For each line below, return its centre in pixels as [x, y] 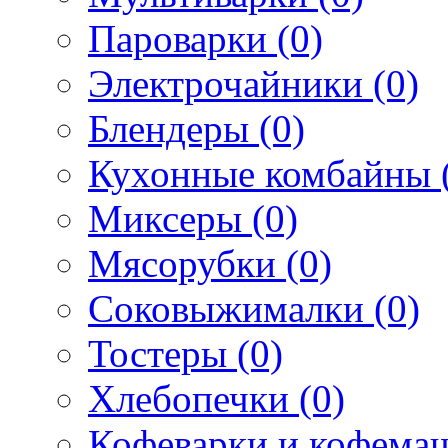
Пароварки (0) [205, 38]
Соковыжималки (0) [254, 308]
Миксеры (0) [193, 218]
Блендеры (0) [196, 128]
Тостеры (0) [185, 353]
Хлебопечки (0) [216, 398]
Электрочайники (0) [253, 83]
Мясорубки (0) [210, 263]
